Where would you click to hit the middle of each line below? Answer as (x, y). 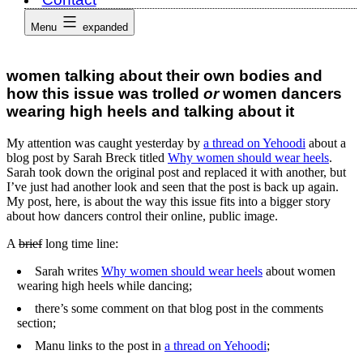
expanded (105, 27)
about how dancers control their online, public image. (142, 216)
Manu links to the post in (99, 346)
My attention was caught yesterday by (105, 143)
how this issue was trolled (105, 94)
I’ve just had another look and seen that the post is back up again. (173, 187)
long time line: (80, 244)
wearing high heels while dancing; (104, 286)
